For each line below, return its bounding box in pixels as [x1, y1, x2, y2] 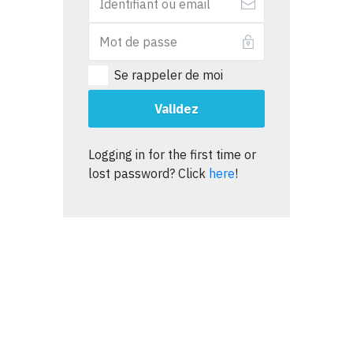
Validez [154, 100, 199, 117]
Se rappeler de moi [114, 67, 223, 84]
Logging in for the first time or [88, 146, 256, 162]
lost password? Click [88, 165, 209, 181]
